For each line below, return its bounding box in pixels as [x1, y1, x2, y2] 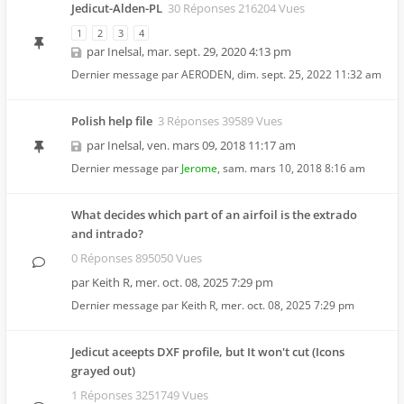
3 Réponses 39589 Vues [158, 113, 282, 129]
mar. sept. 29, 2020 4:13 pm [147, 43, 291, 60]
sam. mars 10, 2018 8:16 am [223, 161, 365, 176]
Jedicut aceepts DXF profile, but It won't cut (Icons [71, 344, 344, 360]
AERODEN [181, 67, 232, 82]
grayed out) [71, 363, 135, 379]
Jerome [181, 161, 217, 176]
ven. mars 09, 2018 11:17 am [147, 137, 296, 153]
